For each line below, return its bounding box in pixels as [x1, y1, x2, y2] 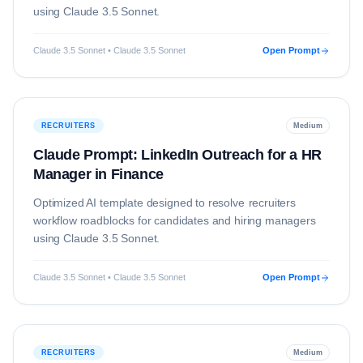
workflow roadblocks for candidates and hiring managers [33, 214, 316, 227]
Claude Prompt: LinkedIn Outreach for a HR [33, 147, 322, 163]
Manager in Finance [33, 166, 164, 182]
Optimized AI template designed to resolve [33, 196, 249, 209]
